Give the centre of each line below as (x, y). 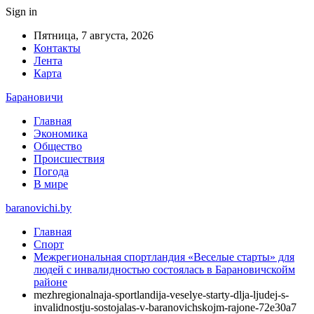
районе (50, 282)
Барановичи (34, 97)
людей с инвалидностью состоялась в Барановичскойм (164, 269)
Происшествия (69, 159)
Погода (51, 171)
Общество (58, 146)
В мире (51, 184)
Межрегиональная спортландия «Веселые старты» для (164, 257)
